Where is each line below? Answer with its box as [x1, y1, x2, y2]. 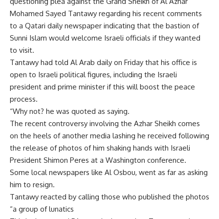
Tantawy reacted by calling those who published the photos [10, 192, 209, 201]
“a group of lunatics [10, 204, 74, 214]
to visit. [10, 45, 34, 55]
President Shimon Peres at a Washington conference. [10, 155, 186, 165]
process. [10, 94, 38, 104]
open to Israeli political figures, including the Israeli [10, 70, 177, 79]
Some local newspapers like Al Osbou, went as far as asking [10, 168, 208, 177]
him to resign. [10, 180, 55, 189]
